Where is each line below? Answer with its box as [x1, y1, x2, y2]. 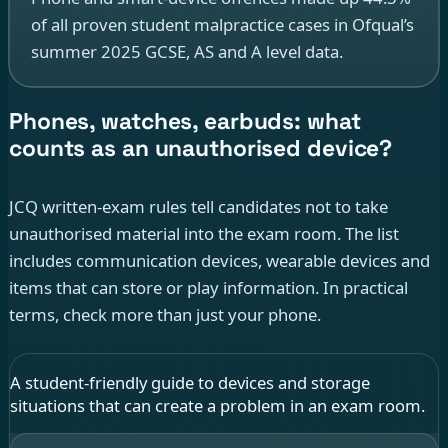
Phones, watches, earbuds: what [9, 106, 361, 136]
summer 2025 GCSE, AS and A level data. [30, 40, 343, 64]
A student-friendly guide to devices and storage [10, 370, 370, 394]
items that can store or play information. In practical [9, 276, 408, 300]
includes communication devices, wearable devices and [9, 249, 430, 273]
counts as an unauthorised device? [9, 133, 393, 163]
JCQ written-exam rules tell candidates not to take [9, 195, 388, 219]
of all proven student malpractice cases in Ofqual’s [30, 13, 414, 37]
